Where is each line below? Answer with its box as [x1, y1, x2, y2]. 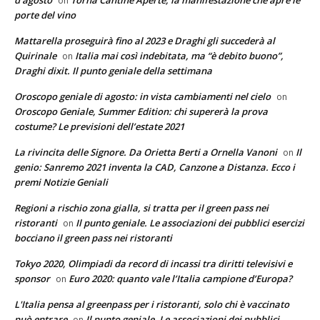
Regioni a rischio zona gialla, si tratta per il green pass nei [14, 201, 269, 214]
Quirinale [14, 49, 56, 62]
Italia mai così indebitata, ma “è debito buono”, [75, 49, 284, 62]
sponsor [14, 271, 50, 285]
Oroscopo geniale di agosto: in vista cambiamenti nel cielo [14, 89, 271, 103]
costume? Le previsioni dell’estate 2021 [14, 119, 184, 133]
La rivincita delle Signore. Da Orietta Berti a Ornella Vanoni [14, 145, 277, 159]
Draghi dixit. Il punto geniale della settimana [14, 64, 212, 77]
